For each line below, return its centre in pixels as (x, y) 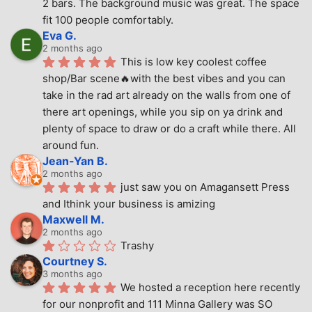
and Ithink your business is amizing (129, 204)
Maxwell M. (73, 220)
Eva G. (60, 36)
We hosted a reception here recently (210, 288)
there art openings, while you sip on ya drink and (163, 112)
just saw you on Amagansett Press (205, 187)
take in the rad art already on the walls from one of (166, 95)
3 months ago (72, 274)
